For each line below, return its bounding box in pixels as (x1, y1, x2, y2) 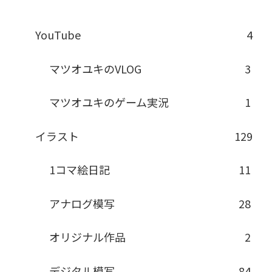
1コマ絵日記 (49, 161, 110, 178)
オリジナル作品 (49, 229, 126, 245)
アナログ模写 (49, 195, 115, 211)
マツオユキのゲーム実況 (49, 94, 169, 110)
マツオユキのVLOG (49, 60, 142, 76)
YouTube (35, 26, 81, 42)
